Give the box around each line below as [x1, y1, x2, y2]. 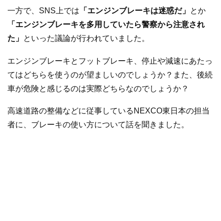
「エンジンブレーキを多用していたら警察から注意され [7, 20, 205, 29]
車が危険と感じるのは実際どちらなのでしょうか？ [7, 84, 189, 93]
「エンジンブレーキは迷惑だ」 [79, 6, 190, 15]
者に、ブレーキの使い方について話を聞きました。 [7, 120, 189, 129]
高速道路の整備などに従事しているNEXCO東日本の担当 [7, 107, 210, 115]
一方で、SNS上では [7, 6, 79, 15]
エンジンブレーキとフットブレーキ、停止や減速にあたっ [7, 56, 213, 65]
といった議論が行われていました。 [23, 34, 149, 43]
